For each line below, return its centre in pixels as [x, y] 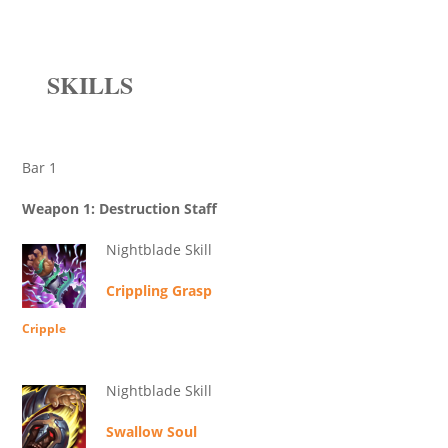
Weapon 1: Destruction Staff [119, 209]
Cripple [44, 329]
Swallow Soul [151, 432]
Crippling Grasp [159, 291]
